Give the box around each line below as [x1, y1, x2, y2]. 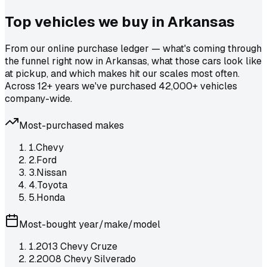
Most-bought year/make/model [19, 218, 160, 231]
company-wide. [5, 92, 72, 105]
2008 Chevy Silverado [36, 253, 136, 266]
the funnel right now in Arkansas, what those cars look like [5, 55, 262, 68]
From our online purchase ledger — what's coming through [5, 42, 262, 55]
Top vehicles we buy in [5, 12, 167, 31]
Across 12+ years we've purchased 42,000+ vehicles [5, 80, 237, 93]
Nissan [36, 166, 67, 179]
